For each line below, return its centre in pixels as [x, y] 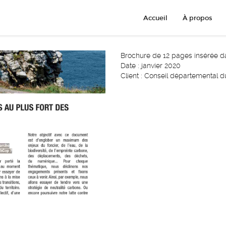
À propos [197, 18]
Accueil [155, 18]
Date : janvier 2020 [151, 66]
